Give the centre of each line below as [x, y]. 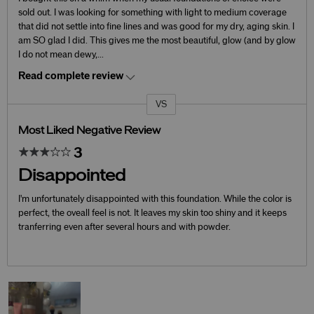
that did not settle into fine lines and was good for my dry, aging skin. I [156, 26]
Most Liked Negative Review [89, 130]
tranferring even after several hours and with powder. [124, 227]
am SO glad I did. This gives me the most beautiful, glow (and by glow [157, 40]
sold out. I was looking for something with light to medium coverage [152, 12]
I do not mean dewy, [58, 54]
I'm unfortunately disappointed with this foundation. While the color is [155, 199]
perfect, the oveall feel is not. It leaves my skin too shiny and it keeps [152, 213]
